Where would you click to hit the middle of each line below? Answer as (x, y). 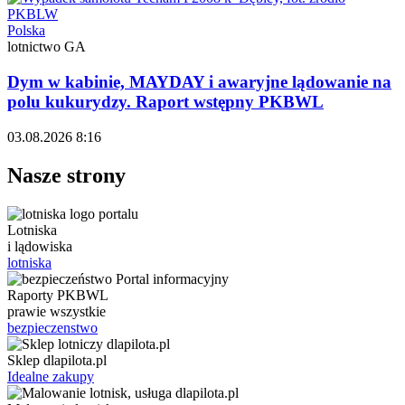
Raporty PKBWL (58, 295)
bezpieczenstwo (52, 327)
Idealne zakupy (51, 376)
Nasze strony (66, 175)
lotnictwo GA (47, 47)
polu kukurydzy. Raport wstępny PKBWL (165, 102)
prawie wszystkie (57, 311)
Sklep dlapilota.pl (57, 360)
